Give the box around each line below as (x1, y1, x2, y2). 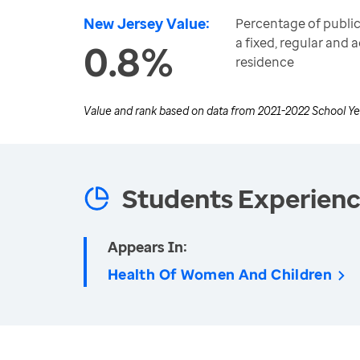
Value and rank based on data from (84, 103, 258, 118)
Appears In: (108, 237, 187, 256)
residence (235, 53, 294, 71)
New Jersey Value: (84, 14, 210, 33)
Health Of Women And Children (108, 264, 333, 284)
